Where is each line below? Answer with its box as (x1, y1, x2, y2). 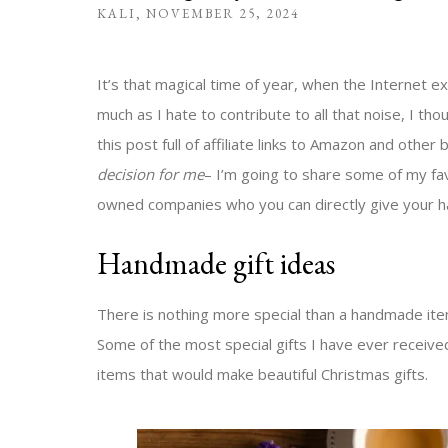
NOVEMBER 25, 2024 (146, 5, 299, 23)
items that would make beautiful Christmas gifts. (97, 364, 428, 385)
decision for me (97, 164, 204, 185)
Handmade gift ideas (97, 244, 335, 284)
